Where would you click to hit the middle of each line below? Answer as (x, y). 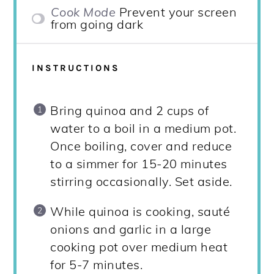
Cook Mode (83, 12)
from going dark (97, 24)
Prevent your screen (178, 12)
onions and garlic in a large (131, 229)
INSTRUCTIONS (76, 68)
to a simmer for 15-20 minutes (139, 164)
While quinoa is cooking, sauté (140, 212)
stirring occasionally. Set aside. (141, 182)
